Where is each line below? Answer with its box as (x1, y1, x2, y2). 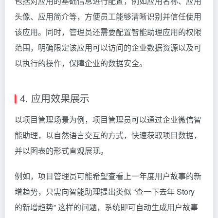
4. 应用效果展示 (20, 91, 90, 105)
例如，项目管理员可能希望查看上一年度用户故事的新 (15, 170, 201, 182)
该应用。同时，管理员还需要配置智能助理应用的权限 (15, 26, 201, 37)
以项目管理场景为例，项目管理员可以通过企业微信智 (15, 113, 201, 125)
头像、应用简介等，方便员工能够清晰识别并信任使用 (15, 10, 201, 22)
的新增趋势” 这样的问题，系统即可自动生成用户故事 (15, 201, 198, 213)
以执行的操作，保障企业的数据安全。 (15, 57, 147, 69)
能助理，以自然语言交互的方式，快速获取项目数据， (15, 129, 201, 141)
